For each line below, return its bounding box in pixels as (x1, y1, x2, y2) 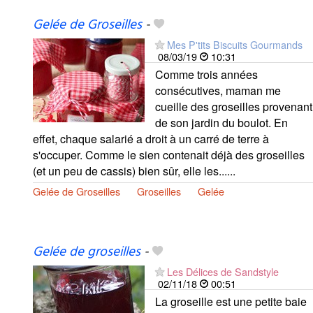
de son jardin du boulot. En (155, 114, 288, 131)
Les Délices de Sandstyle (167, 263, 279, 279)
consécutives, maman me (155, 82, 281, 99)
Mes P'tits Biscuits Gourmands (167, 36, 303, 52)
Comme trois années (155, 66, 258, 82)
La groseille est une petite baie (155, 293, 307, 310)
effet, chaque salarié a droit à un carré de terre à (33, 130, 269, 147)
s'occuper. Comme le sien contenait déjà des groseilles (33, 146, 305, 163)
